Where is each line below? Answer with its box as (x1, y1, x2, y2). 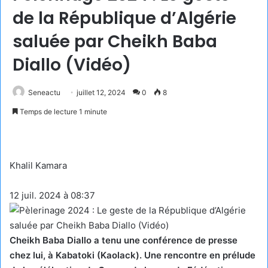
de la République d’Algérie (13, 6, 236, 30)
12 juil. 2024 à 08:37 (10, 189, 95, 201)
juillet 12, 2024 (77, 87, 126, 97)
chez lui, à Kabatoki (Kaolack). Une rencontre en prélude (10, 249, 255, 261)
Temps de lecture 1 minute (18, 106, 107, 116)
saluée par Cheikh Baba (13, 29, 217, 53)
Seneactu (28, 87, 60, 97)
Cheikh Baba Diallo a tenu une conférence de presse (10, 234, 237, 246)
